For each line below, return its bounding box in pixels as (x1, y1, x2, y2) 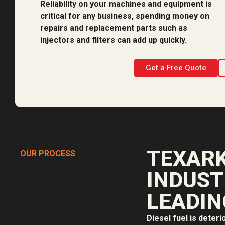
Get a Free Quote (146, 63, 207, 72)
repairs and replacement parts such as (40, 23, 187, 33)
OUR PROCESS (20, 148, 75, 158)
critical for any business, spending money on (40, 11, 209, 21)
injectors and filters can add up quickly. (40, 35, 187, 45)
